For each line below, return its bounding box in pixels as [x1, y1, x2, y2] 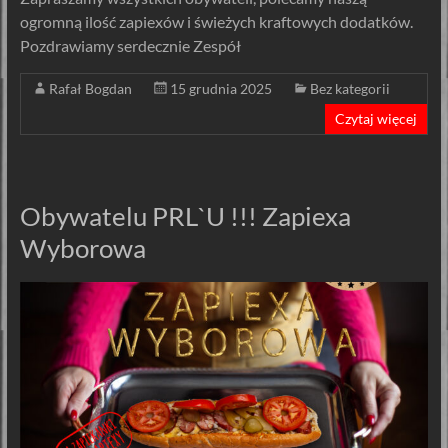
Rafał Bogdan [48, 80, 132, 98]
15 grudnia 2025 [169, 80, 272, 98]
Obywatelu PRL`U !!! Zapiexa [19, 200, 351, 233]
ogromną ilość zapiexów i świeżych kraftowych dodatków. [19, 12, 413, 32]
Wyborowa [19, 232, 146, 265]
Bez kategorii [309, 80, 390, 98]
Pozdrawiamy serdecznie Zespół [19, 36, 241, 56]
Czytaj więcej [335, 110, 418, 128]
